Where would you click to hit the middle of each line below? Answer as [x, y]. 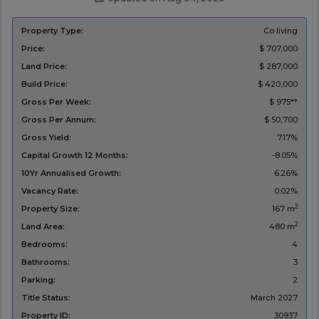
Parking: [38, 280]
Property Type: [52, 31]
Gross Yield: [46, 138]
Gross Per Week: [56, 102]
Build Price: [44, 84]
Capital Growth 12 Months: [74, 156]
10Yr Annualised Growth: [71, 173]
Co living [280, 31]
